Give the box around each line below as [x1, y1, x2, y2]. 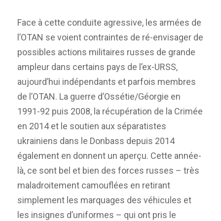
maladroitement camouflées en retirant [17, 180, 170, 191]
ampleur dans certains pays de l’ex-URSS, [17, 62, 178, 73]
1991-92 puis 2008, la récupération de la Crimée [17, 106, 203, 117]
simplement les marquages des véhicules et [17, 195, 191, 206]
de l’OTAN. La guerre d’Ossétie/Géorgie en [17, 91, 181, 102]
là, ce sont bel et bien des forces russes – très [17, 165, 199, 176]
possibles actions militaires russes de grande [17, 47, 195, 58]
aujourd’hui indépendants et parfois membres [17, 76, 196, 87]
